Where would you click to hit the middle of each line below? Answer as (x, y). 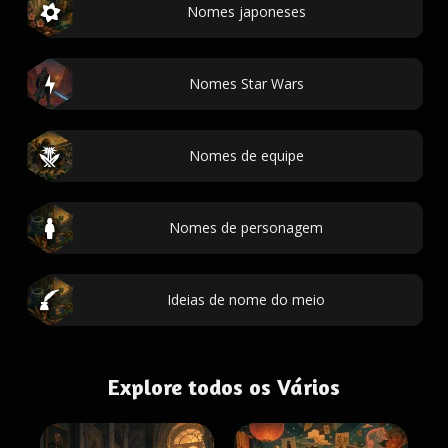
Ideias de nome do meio (246, 299)
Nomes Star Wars (246, 83)
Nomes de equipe (246, 155)
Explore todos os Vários (224, 387)
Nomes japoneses (246, 11)
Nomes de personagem (246, 227)
